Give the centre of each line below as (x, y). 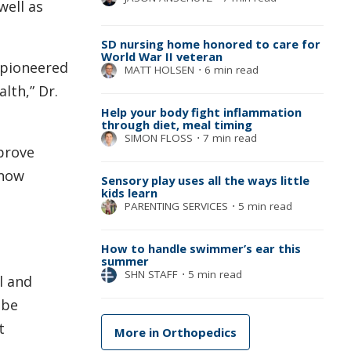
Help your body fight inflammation (201, 112)
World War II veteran (161, 56)
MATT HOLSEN (159, 69)
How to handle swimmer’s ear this (201, 248)
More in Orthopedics (175, 332)
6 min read (230, 69)
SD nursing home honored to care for (210, 43)
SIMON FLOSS (158, 138)
